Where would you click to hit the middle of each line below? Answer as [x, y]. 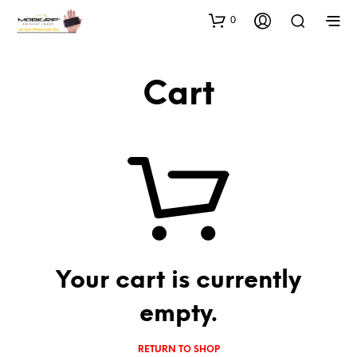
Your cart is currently [178, 281]
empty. [178, 314]
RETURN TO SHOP [178, 349]
